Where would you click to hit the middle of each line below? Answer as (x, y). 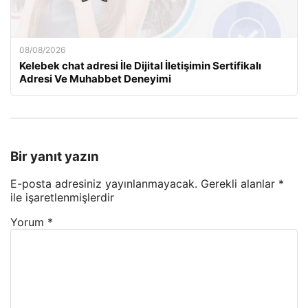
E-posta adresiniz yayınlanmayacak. (104, 184)
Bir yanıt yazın (55, 156)
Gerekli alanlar (240, 184)
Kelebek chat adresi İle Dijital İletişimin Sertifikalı (140, 66)
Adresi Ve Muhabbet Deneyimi (95, 79)
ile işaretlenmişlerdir (62, 198)
